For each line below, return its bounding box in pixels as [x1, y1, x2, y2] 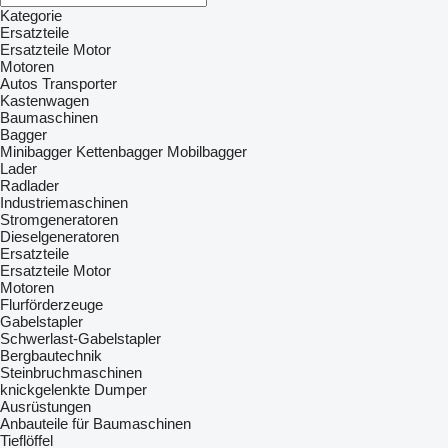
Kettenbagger [76, 143, 163, 160]
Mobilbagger [167, 143, 247, 160]
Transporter [42, 75, 117, 92]
